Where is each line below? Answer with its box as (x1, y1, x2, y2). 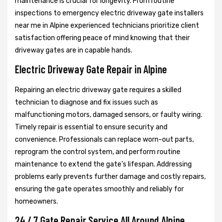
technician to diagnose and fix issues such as (15, 98, 158, 107)
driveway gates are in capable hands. (15, 46, 132, 55)
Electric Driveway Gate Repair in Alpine (15, 62, 167, 75)
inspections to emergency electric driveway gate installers (15, 8, 204, 17)
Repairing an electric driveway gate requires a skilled (15, 85, 181, 94)
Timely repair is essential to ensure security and (15, 122, 167, 131)
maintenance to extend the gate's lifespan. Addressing (15, 160, 192, 168)
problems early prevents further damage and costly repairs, (15, 172, 206, 181)
